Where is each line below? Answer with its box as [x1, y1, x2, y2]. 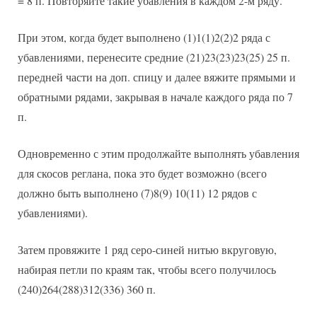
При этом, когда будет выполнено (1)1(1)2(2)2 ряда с [18, 30, 270, 45]
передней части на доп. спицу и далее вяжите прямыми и [18, 69, 296, 85]
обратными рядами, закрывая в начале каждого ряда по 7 [18, 89, 293, 105]
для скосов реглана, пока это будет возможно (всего [18, 166, 267, 181]
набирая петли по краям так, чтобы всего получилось [18, 262, 276, 277]
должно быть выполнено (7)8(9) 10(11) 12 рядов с [18, 185, 257, 201]
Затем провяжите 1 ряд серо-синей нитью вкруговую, [18, 242, 277, 258]
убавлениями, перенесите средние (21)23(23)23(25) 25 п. [18, 50, 290, 65]
